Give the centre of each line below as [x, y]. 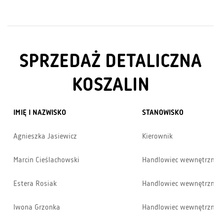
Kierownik [157, 136]
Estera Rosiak [35, 184]
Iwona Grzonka [38, 207]
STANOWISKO [163, 113]
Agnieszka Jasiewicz [45, 136]
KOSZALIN [110, 85]
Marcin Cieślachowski [46, 160]
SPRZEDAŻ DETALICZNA [110, 61]
